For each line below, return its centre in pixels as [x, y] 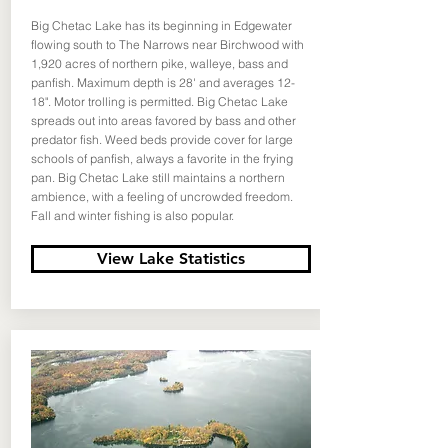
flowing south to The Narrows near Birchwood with [167, 44]
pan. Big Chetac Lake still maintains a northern [157, 177]
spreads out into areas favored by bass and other [163, 120]
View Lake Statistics [170, 258]
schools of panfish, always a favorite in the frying [161, 158]
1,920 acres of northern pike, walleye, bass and [159, 63]
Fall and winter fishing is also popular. [132, 215]
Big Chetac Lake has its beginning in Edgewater [161, 25]
